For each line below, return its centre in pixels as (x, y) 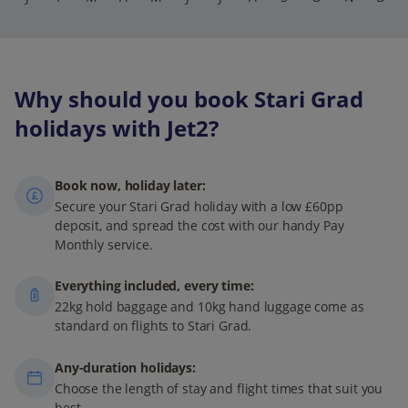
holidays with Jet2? (117, 127)
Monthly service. (104, 244)
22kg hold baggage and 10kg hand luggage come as (209, 307)
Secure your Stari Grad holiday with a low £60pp (199, 206)
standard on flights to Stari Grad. (153, 326)
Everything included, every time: (154, 286)
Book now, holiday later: (130, 185)
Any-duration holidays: (125, 367)
